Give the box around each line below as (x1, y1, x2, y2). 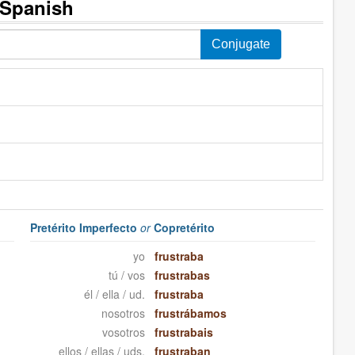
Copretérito (151, 219, 216, 236)
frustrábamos (154, 305, 227, 322)
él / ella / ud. (83, 286, 145, 303)
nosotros (101, 305, 145, 322)
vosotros (101, 324, 145, 341)
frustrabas (154, 267, 210, 284)
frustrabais (154, 324, 213, 341)
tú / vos (108, 267, 145, 284)
